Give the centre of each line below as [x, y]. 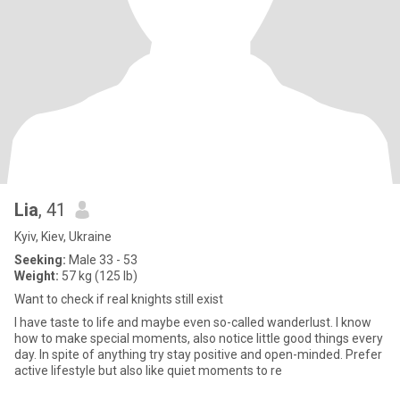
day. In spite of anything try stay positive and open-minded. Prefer [180, 354]
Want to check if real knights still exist [119, 299]
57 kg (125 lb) [98, 276]
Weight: [37, 276]
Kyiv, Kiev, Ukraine [63, 237]
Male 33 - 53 [102, 260]
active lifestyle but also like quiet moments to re [148, 371]
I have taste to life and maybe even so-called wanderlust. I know [193, 322]
